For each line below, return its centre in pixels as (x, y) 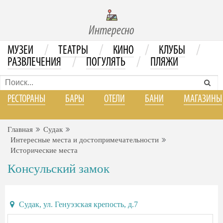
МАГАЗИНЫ (203, 99)
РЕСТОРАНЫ (26, 99)
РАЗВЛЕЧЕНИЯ (34, 63)
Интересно (111, 31)
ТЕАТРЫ (73, 51)
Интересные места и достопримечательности (85, 140)
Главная (20, 129)
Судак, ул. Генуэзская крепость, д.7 (77, 204)
